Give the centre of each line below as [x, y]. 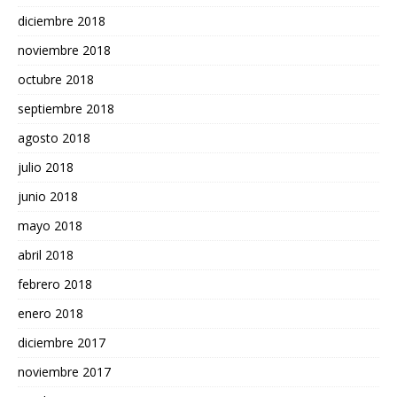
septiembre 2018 [66, 109]
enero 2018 [51, 314]
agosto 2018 [54, 138]
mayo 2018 [50, 226]
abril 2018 [46, 255]
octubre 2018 [56, 80]
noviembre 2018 [64, 51]
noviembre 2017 [64, 372]
